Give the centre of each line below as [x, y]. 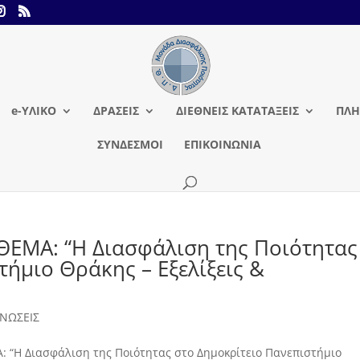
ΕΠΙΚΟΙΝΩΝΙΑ [223, 144]
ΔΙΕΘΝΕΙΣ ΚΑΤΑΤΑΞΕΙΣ [237, 110]
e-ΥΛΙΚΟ [34, 110]
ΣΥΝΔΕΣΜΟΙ [130, 144]
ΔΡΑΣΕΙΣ [116, 110]
